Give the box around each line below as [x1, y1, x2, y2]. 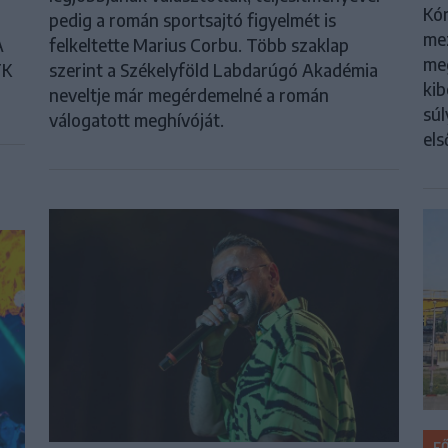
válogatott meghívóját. [49, 109, 225, 132]
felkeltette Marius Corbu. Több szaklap [49, 34, 350, 57]
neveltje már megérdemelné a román [49, 84, 330, 107]
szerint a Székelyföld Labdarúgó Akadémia [49, 59, 379, 82]
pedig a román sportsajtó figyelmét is [49, 9, 337, 32]
